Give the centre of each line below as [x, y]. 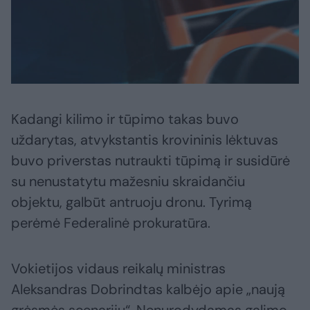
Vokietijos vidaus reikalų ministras [118, 268]
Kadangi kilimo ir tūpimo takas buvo [125, 119]
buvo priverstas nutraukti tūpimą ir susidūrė [151, 160]
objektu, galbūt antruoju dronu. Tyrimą [131, 202]
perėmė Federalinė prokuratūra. [111, 222]
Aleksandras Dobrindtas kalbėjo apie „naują [148, 289]
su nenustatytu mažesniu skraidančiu [128, 181]
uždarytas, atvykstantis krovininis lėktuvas [145, 139]
